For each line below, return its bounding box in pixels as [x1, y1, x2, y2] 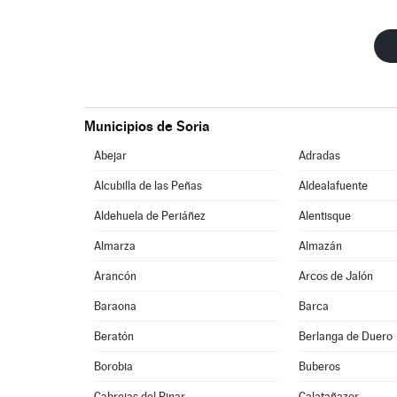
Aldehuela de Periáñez [94, 209, 206, 222]
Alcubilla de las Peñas [94, 179, 203, 192]
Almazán [299, 239, 343, 253]
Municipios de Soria [83, 118, 209, 135]
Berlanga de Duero [299, 330, 393, 343]
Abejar [94, 149, 128, 162]
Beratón [94, 330, 135, 343]
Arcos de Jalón [299, 269, 374, 283]
